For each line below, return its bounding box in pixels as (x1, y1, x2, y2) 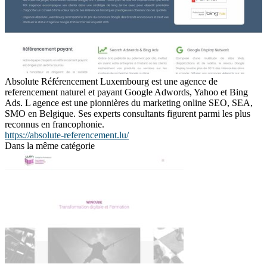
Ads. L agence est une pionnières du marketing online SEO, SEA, (5, 97, 253, 108)
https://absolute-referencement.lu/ (5, 129, 129, 140)
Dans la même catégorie (5, 140, 95, 151)
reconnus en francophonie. (5, 119, 104, 129)
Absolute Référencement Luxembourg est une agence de (5, 76, 218, 86)
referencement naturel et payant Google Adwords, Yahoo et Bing (5, 86, 248, 97)
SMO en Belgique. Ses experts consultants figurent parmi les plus (5, 108, 250, 119)
